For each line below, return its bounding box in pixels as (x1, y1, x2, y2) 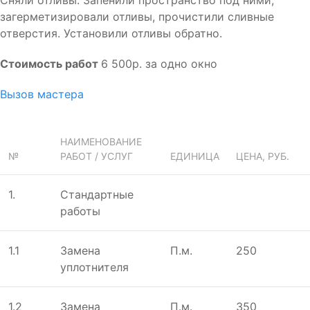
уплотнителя (60, 259, 129, 274)
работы (60, 203, 100, 218)
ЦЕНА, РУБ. (236, 149, 289, 162)
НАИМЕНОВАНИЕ (60, 135, 142, 147)
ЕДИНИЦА (170, 149, 219, 162)
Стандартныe (60, 187, 134, 201)
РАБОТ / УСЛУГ (60, 149, 133, 162)
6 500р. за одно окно (101, 56, 217, 71)
